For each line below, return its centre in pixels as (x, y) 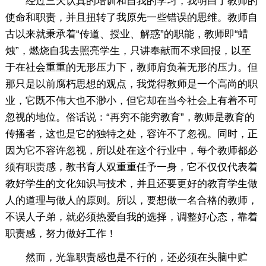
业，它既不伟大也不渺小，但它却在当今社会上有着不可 (131, 100)
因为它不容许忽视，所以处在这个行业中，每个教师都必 (131, 150)
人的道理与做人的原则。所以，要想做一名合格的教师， (131, 200)
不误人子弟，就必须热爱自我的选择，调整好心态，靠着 (131, 217)
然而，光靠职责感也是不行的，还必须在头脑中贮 (126, 257)
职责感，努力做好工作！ (61, 233)
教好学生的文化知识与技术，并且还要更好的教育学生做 (131, 183)
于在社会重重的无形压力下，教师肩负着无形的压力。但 (131, 67)
